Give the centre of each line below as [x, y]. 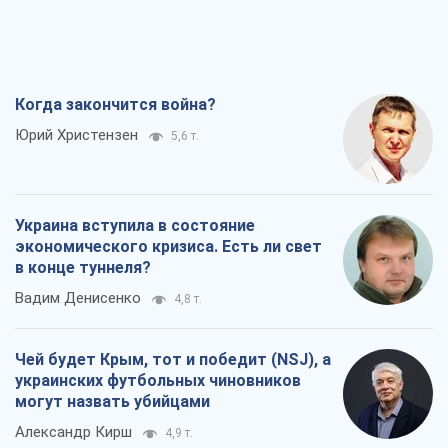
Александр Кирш [73, 432]
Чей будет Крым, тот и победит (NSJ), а [173, 360]
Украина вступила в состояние [135, 226]
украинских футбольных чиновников [158, 381]
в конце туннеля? [83, 268]
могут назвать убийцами [112, 402]
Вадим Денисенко [78, 298]
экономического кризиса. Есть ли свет [168, 247]
